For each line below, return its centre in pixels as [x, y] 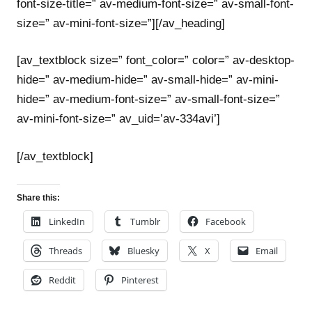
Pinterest [140, 280]
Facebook [226, 221]
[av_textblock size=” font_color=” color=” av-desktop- [156, 60]
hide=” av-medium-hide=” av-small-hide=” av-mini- [148, 80]
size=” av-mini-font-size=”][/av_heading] [121, 23]
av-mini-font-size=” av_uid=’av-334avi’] [118, 119]
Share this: [38, 198]
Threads [65, 251]
